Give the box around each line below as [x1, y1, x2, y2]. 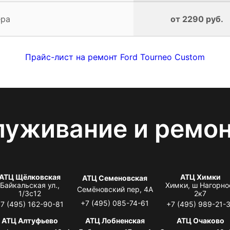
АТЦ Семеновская [82, 173, 148, 182]
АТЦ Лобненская [85, 216, 145, 225]
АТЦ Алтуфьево [1, 216, 58, 225]
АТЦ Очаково [176, 216, 224, 225]
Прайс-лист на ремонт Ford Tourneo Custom [25, 51, 205, 62]
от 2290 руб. [170, 13, 223, 24]
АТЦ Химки [180, 172, 221, 181]
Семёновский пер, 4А [76, 184, 153, 194]
